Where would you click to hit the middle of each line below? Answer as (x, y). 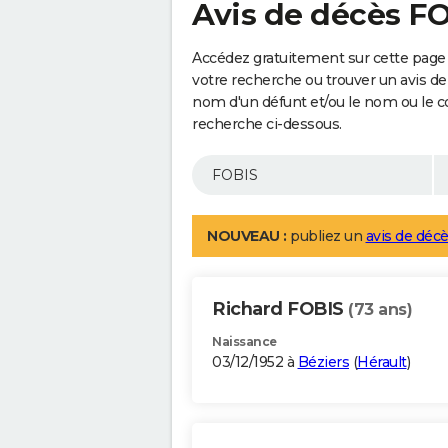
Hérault (382, 362)
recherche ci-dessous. (267, 124)
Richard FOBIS (280, 309)
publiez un (326, 236)
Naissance (244, 342)
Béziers (323, 362)
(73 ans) (380, 310)
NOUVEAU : (247, 236)
